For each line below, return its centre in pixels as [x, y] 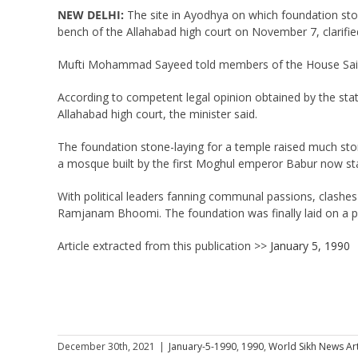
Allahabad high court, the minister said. [157, 113]
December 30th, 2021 [106, 346]
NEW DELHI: [90, 14]
